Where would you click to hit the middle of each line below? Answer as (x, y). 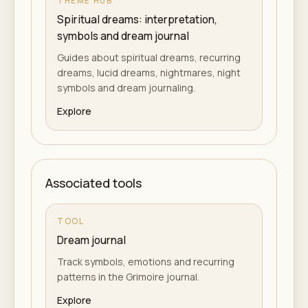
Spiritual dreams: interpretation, (137, 20)
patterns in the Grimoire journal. (128, 277)
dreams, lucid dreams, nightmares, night (149, 73)
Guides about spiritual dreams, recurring (149, 57)
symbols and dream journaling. (126, 88)
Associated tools (93, 183)
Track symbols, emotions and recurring (146, 262)
